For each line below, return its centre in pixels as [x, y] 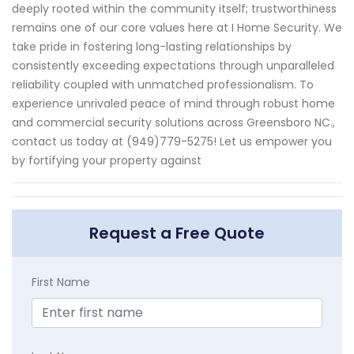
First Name [61, 282]
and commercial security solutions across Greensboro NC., [173, 123]
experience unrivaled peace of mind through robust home [173, 104]
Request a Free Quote [177, 233]
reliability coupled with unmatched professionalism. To [163, 85]
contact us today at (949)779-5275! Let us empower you [172, 142]
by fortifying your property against [107, 161]
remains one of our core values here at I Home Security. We [177, 28]
